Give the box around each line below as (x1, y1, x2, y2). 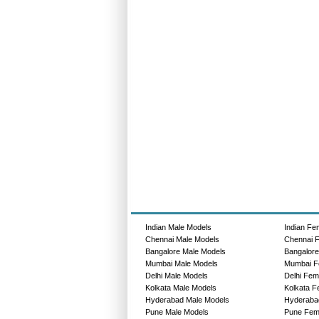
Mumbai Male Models (145, 258, 218, 268)
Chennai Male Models (145, 234, 219, 244)
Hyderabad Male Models (145, 295, 229, 304)
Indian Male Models (145, 222, 211, 231)
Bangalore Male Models (145, 246, 226, 256)
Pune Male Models (145, 307, 209, 316)
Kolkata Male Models (145, 283, 216, 292)
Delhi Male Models (145, 271, 208, 280)
